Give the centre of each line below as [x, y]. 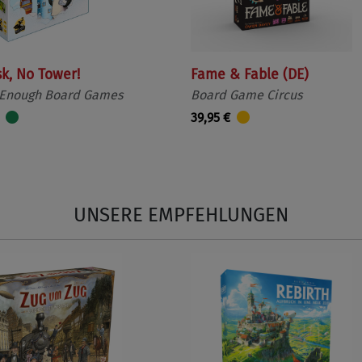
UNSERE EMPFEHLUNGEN [181, 215]
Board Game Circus [246, 95]
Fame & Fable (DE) [250, 75]
